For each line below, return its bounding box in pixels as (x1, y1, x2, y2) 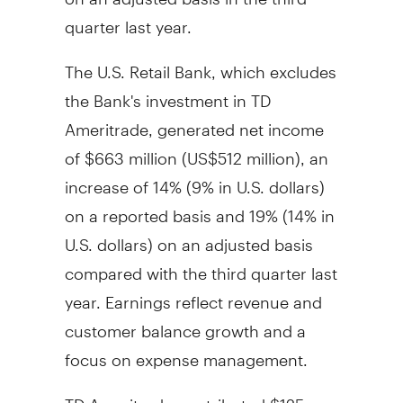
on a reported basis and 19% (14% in (64, 190, 335, 226)
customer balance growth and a (64, 305, 306, 341)
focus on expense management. (64, 334, 308, 370)
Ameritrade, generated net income (64, 103, 324, 139)
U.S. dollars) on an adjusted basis (64, 219, 313, 255)
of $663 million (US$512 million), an (64, 132, 328, 168)
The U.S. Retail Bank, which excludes (64, 46, 336, 82)
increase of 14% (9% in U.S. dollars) (64, 161, 325, 197)
